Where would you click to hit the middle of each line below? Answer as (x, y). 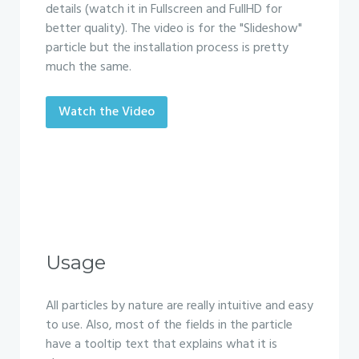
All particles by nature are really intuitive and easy (179, 306)
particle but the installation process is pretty (167, 48)
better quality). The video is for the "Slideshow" (174, 29)
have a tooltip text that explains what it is (161, 345)
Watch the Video (107, 112)
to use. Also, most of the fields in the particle (169, 325)
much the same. (89, 67)
